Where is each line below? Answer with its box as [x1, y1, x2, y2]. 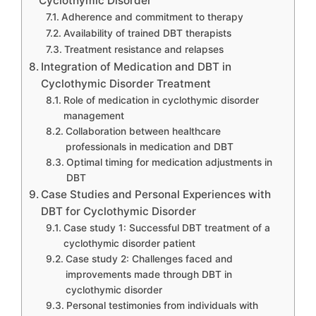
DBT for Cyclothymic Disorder [41, 205, 197, 218]
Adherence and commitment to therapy [61, 11, 243, 23]
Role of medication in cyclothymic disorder [63, 95, 259, 106]
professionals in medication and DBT [65, 141, 233, 152]
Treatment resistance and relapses [63, 44, 224, 55]
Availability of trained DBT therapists [63, 28, 231, 39]
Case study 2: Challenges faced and [65, 253, 233, 265]
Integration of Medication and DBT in [41, 60, 232, 73]
